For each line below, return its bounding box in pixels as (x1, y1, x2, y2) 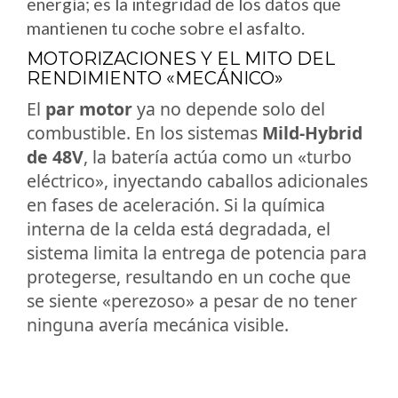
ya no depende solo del (132, 96, 325, 121)
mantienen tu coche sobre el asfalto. (27, 17, 305, 38)
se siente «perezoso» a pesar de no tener (27, 288, 357, 313)
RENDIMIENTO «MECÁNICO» (27, 67, 283, 89)
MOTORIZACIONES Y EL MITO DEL (27, 47, 335, 69)
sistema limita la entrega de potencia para (27, 240, 367, 265)
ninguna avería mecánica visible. (27, 312, 289, 337)
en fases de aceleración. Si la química (27, 192, 325, 217)
